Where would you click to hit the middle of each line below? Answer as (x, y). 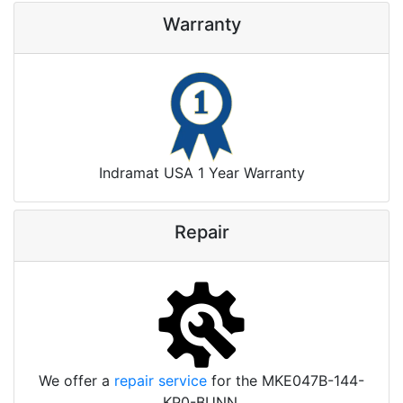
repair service (161, 381)
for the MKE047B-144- (286, 381)
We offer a (76, 381)
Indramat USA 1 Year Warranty (201, 173)
